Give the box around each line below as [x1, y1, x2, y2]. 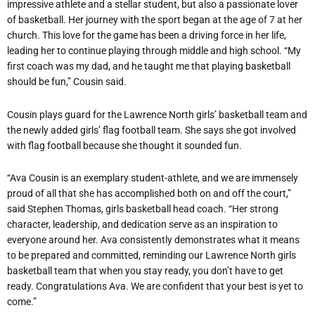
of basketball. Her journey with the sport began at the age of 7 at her [7, 14, 302, 26]
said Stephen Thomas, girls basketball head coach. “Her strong [7, 203, 278, 215]
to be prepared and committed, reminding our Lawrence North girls [7, 250, 296, 262]
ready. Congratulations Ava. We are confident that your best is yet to [7, 281, 303, 292]
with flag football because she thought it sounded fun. [7, 139, 242, 151]
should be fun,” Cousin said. [7, 76, 127, 88]
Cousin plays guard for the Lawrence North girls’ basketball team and [7, 108, 307, 120]
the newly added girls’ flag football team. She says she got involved [7, 124, 296, 136]
